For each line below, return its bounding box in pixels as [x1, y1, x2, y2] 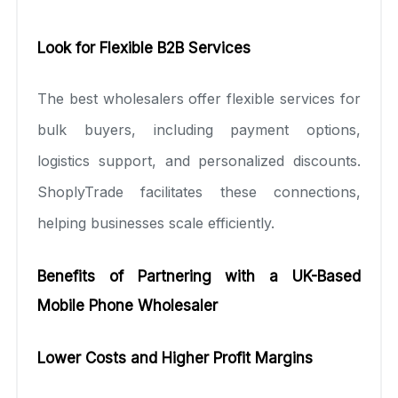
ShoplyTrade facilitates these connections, [37, 182, 361, 201]
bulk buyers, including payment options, [37, 120, 361, 139]
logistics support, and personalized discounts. [37, 151, 361, 170]
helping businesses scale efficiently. [37, 213, 275, 232]
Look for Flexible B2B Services [37, 38, 251, 57]
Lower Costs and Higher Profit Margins [37, 348, 313, 367]
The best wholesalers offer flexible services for [37, 89, 361, 107]
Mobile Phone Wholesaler [37, 296, 218, 314]
